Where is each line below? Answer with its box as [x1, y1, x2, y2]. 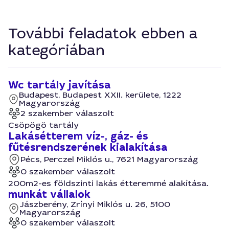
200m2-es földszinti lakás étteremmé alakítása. [8, 178, 209, 189]
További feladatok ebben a [8, 24, 198, 43]
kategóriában [8, 41, 105, 60]
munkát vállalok [8, 188, 90, 201]
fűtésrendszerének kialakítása [8, 141, 168, 154]
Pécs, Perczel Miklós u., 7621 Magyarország [20, 154, 198, 165]
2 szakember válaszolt [20, 108, 114, 119]
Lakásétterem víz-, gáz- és [8, 129, 148, 143]
